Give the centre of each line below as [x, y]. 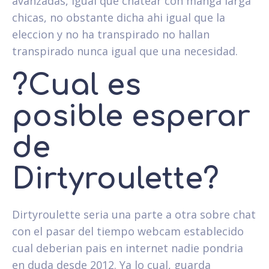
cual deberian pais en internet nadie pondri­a [128, 248]
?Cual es [77, 85]
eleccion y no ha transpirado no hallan [111, 34]
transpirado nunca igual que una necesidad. [125, 51]
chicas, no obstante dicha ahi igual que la [119, 17]
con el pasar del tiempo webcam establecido [128, 231]
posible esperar [131, 116]
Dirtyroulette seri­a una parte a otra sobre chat [134, 214]
